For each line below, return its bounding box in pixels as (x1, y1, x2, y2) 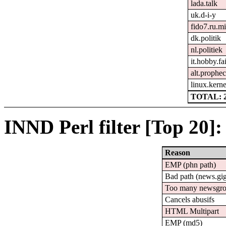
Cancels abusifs (164, 195, 214, 204)
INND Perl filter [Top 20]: (4, 116, 222, 138)
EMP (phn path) (164, 160, 216, 169)
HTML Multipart (164, 207, 219, 216)
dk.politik (190, 34, 221, 43)
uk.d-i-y (190, 11, 216, 20)
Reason (164, 148, 190, 157)
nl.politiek (190, 45, 222, 54)
